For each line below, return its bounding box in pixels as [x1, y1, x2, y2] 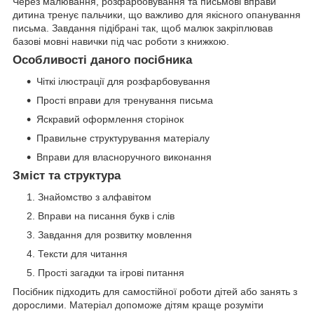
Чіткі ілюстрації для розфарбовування [36, 76, 210, 88]
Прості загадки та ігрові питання [38, 266, 184, 278]
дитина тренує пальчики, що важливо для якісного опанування [13, 9, 301, 21]
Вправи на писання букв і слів [38, 210, 175, 221]
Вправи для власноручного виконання [36, 151, 212, 163]
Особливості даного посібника [13, 53, 192, 67]
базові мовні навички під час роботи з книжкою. [13, 36, 229, 48]
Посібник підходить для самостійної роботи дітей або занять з [13, 285, 297, 297]
